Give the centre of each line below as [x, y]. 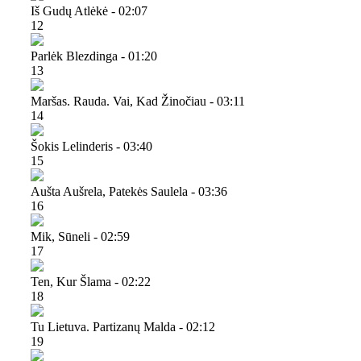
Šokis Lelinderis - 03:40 [91, 146]
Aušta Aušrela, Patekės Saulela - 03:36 [129, 191]
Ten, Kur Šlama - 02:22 [91, 281]
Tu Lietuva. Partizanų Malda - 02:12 [123, 326]
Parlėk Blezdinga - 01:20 [94, 56]
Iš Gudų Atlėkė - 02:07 [89, 10]
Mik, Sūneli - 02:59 [80, 236]
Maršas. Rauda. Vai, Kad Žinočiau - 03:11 [138, 101]
